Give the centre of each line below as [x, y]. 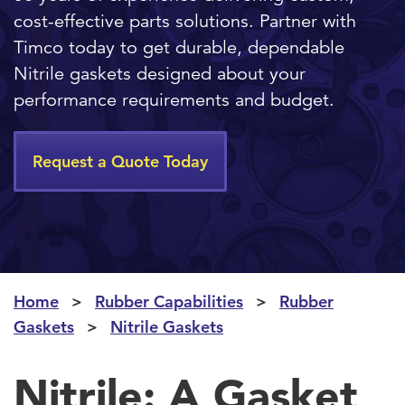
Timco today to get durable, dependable [179, 47]
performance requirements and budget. [174, 99]
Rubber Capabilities [169, 301]
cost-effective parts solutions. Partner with [185, 21]
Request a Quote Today [120, 161]
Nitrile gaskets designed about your [160, 73]
